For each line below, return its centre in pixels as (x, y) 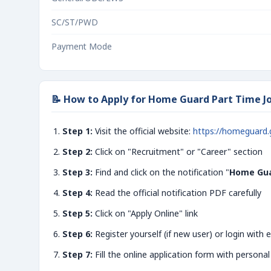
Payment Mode (82, 46)
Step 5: (77, 213)
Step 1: (77, 131)
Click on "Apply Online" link (145, 213)
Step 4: (77, 193)
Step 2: (77, 152)
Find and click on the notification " (161, 172)
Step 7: (77, 254)
